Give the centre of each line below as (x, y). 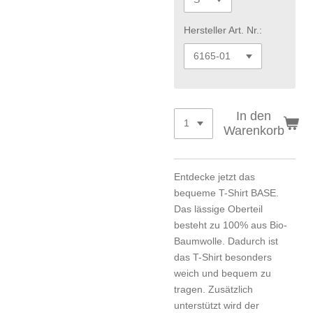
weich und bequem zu (223, 273)
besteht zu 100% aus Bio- (231, 225)
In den (254, 116)
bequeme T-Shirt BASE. (226, 192)
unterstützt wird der (217, 305)
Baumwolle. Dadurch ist (226, 241)
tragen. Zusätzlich (213, 289)
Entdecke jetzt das (214, 176)
